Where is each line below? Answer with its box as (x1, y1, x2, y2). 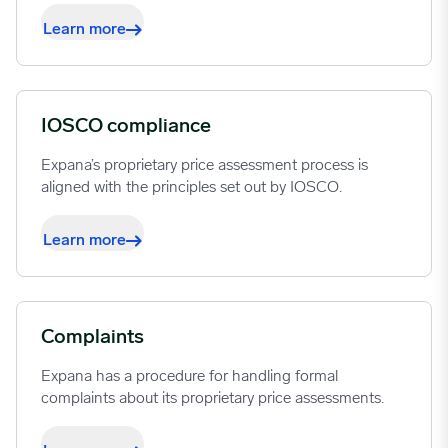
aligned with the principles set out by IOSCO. (41, 179, 342, 196)
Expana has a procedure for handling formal (41, 368, 338, 385)
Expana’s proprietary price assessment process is (41, 157, 368, 174)
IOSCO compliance (41, 116, 211, 137)
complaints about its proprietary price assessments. (41, 390, 384, 407)
